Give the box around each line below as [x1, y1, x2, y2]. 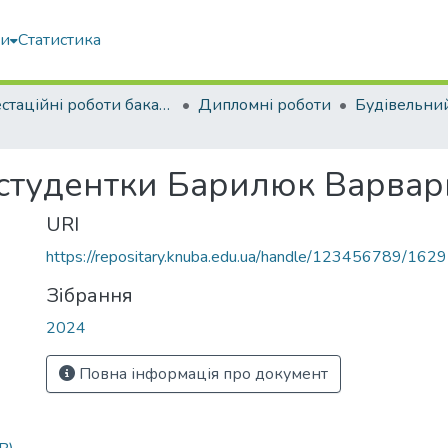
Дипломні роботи [198, 94, 331, 116]
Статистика [18, 29, 101, 51]
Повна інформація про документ [75, 363, 328, 385]
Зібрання [46, 282, 133, 309]
